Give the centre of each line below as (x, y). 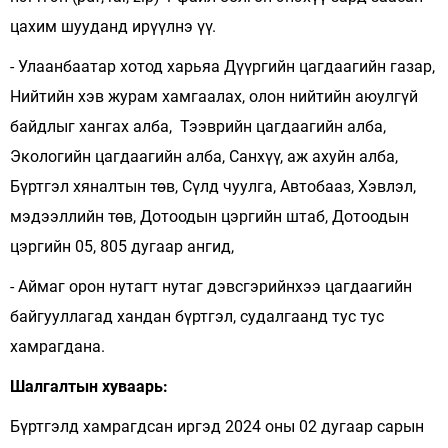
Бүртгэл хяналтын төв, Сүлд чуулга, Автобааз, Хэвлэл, (213, 186)
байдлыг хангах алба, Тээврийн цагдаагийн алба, (198, 126)
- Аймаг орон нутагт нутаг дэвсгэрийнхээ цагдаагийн (211, 286)
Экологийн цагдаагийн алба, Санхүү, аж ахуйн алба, (204, 156)
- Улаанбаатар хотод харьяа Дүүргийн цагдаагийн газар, (222, 66)
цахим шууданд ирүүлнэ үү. (113, 26)
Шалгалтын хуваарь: (89, 386)
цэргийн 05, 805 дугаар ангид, (122, 246)
